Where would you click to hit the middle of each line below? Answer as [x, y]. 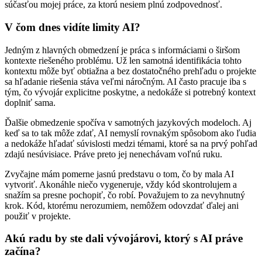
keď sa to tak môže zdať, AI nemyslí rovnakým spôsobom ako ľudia [130, 133]
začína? [23, 251]
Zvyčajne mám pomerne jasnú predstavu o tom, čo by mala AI [119, 174]
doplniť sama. [30, 102]
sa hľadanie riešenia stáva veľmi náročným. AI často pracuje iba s [125, 81]
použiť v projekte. [38, 216]
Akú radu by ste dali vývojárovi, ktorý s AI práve [124, 239]
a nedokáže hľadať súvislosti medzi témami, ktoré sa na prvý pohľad [131, 143]
